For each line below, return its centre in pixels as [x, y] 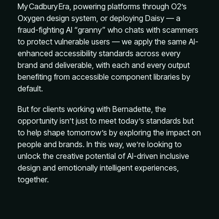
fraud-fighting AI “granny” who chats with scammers [108, 30]
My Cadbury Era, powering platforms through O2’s [102, 6]
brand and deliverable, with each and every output [104, 65]
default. [30, 88]
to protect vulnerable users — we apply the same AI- [108, 42]
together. [33, 179]
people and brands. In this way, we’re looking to [100, 144]
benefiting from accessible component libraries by [104, 77]
